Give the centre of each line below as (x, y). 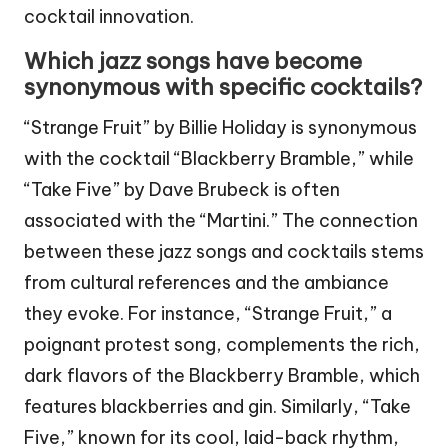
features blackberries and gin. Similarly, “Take (217, 406)
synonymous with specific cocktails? (223, 86)
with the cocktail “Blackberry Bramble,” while (219, 158)
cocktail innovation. (109, 16)
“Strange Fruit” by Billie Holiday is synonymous (220, 127)
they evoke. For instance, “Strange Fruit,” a (208, 313)
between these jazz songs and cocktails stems (224, 251)
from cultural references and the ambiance (206, 282)
